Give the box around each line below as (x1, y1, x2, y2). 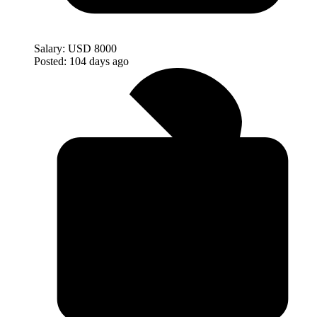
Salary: (34, 42, 65, 54)
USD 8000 (68, 42, 117, 54)
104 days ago (69, 54, 129, 67)
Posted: (34, 54, 67, 67)
